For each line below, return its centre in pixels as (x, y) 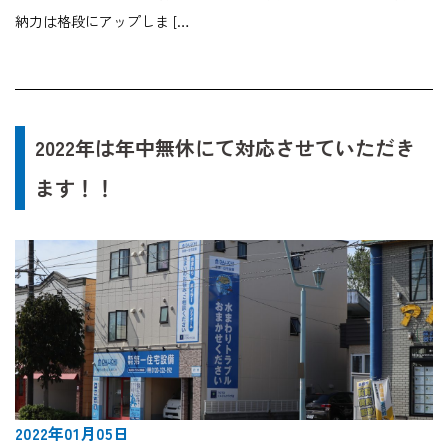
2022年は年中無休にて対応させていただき (225, 148)
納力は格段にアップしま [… (102, 21)
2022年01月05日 (72, 433)
